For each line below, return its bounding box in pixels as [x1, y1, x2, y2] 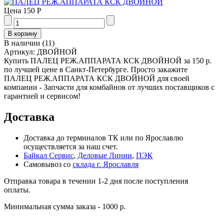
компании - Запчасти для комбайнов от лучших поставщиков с [4, 82, 215, 91]
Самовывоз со [24, 160, 73, 168]
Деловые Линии [78, 151, 132, 160]
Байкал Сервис [24, 151, 74, 160]
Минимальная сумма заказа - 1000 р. [4, 202, 126, 211]
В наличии [4, 38, 40, 47]
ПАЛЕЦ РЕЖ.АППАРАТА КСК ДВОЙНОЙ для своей [4, 74, 190, 82]
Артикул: [4, 47, 37, 56]
